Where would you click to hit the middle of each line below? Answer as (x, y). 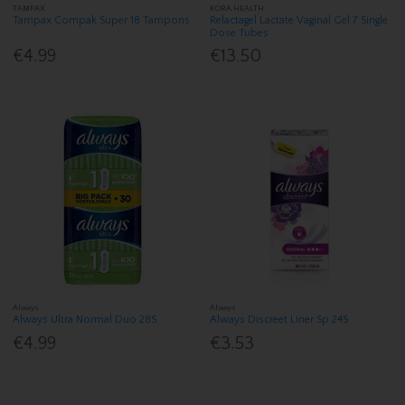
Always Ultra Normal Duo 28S (85, 320)
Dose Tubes (240, 33)
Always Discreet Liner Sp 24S (279, 320)
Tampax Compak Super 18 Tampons (102, 21)
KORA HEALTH (237, 9)
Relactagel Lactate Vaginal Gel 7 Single (299, 21)
